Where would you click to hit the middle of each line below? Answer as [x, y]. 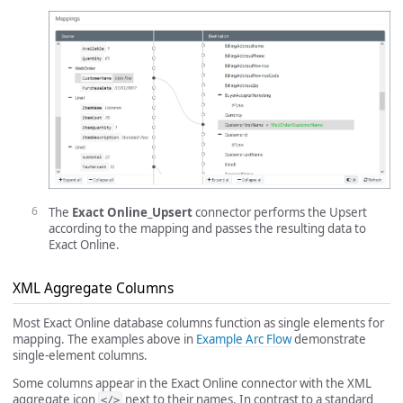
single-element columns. [80, 356]
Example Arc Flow [244, 340]
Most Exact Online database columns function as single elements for [198, 323]
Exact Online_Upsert [132, 213]
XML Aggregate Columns [93, 289]
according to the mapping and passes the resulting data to [207, 229]
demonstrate [329, 340]
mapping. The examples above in [104, 340]
